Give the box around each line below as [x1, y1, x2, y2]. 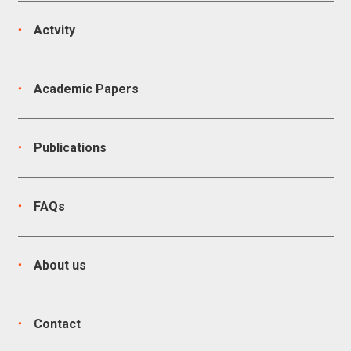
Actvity [33, 23, 75, 38]
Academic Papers [33, 81, 139, 96]
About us [33, 258, 86, 273]
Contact [33, 317, 81, 331]
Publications [33, 140, 107, 155]
